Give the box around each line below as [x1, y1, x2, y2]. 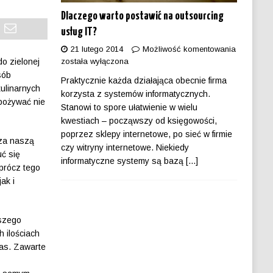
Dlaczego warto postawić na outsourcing [60, 10, 224, 23]
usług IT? [60, 26, 97, 38]
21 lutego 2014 [70, 44, 123, 54]
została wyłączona [60, 57, 129, 66]
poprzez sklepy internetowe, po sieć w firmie [60, 129, 232, 140]
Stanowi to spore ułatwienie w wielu [60, 102, 197, 113]
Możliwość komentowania [142, 44, 236, 54]
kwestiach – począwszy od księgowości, [60, 116, 217, 126]
